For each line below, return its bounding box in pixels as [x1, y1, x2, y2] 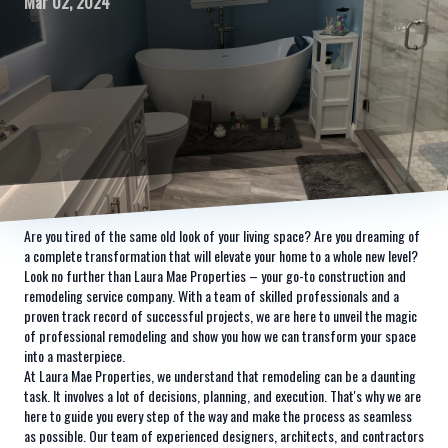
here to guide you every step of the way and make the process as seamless [24, 405, 412, 426]
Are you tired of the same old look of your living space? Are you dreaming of [24, 225, 420, 246]
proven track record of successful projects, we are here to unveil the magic [24, 305, 417, 326]
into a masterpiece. [24, 345, 125, 366]
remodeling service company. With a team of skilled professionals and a [24, 285, 399, 306]
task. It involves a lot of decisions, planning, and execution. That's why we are [24, 385, 421, 406]
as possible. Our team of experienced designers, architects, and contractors [24, 425, 424, 446]
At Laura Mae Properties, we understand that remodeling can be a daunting [24, 365, 416, 386]
